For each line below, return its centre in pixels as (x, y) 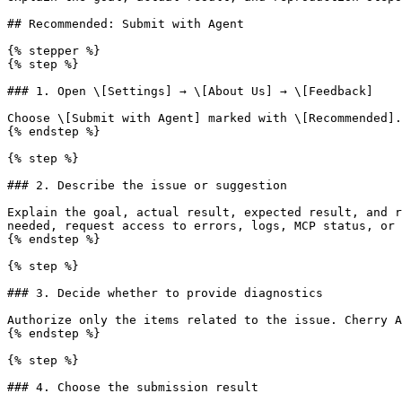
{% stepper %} (54, 51)
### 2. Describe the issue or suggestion (147, 185)
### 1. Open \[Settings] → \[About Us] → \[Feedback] (190, 91)
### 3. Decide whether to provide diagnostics (165, 293)
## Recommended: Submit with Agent (126, 24)
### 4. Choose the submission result (133, 387)
